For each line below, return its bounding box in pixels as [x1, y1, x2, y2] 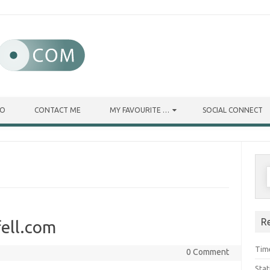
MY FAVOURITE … [110, 106, 169, 114]
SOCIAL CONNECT [202, 106, 263, 114]
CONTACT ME [34, 106, 81, 114]
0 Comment [186, 247, 229, 257]
